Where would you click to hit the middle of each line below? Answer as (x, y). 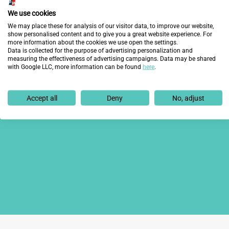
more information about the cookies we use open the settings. (93, 42)
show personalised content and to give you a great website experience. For (110, 34)
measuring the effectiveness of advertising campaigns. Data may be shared (112, 59)
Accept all (42, 98)
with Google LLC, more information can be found (75, 67)
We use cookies (32, 13)
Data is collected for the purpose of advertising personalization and (100, 50)
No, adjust (188, 98)
